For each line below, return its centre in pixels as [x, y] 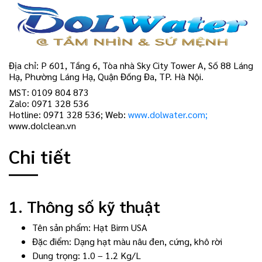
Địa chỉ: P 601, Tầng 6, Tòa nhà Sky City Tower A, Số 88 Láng [131, 65]
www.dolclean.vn [42, 125]
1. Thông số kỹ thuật [85, 206]
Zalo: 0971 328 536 [49, 103]
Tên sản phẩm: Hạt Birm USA [90, 227]
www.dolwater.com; [168, 114]
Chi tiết [40, 156]
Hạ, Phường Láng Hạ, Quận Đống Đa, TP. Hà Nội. [106, 76]
